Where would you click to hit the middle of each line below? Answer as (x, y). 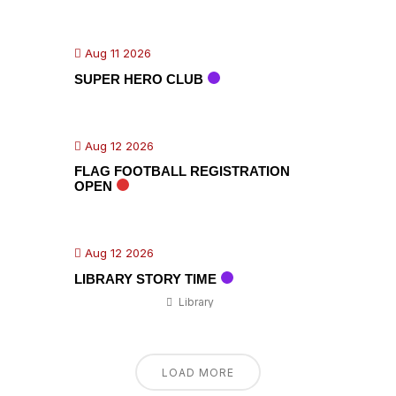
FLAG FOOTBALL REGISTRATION (182, 171)
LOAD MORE (198, 373)
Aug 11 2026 (116, 53)
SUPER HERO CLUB (139, 79)
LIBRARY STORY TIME (145, 279)
